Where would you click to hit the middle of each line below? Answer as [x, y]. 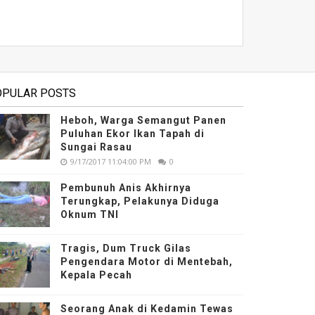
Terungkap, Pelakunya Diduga [140, 201]
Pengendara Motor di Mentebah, [147, 262]
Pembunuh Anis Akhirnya [126, 188]
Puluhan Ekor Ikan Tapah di [133, 134]
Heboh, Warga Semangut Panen [144, 120]
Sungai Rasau [97, 147]
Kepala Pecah [97, 275]
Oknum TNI [90, 214]
